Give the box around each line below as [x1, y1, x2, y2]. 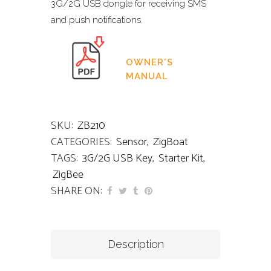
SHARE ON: [51, 182, 102, 201]
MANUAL [126, 71, 168, 82]
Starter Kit [158, 149, 203, 168]
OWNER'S [126, 57, 173, 68]
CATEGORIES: [51, 133, 114, 152]
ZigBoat [153, 133, 188, 152]
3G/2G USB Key [82, 149, 152, 168]
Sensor [116, 133, 147, 152]
